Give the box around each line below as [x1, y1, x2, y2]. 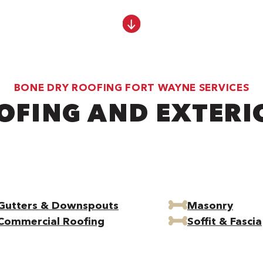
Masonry [187, 199, 233, 212]
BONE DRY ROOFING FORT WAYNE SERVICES [14, 81, 249, 93]
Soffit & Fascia [187, 215, 262, 228]
